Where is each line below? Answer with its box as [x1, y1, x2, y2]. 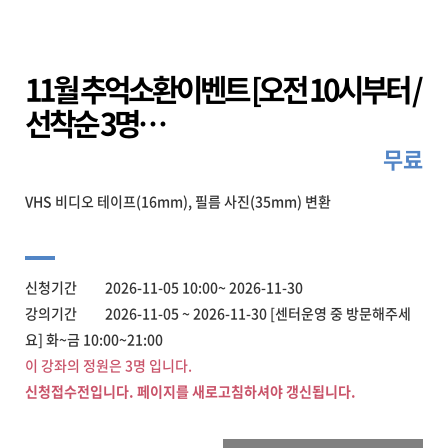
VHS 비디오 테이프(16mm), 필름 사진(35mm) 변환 [25, 191, 331, 211]
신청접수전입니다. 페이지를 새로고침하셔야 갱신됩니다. [25, 381, 356, 401]
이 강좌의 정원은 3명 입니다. [25, 355, 192, 375]
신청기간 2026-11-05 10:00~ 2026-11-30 [25, 277, 303, 297]
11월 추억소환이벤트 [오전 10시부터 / [25, 66, 420, 111]
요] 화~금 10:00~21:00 [25, 329, 163, 349]
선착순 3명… [25, 100, 164, 145]
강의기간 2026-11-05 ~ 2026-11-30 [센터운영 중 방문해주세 [25, 303, 411, 323]
